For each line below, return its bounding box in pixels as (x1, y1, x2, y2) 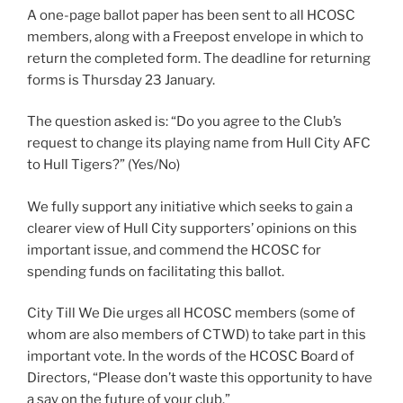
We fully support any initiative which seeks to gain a (27, 198, 353, 215)
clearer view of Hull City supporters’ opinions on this (27, 219, 357, 237)
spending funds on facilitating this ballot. (27, 263, 284, 280)
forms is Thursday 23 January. (27, 71, 215, 88)
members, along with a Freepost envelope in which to (27, 28, 363, 45)
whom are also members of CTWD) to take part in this (27, 327, 366, 344)
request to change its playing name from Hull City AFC (27, 135, 371, 152)
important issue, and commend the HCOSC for (27, 241, 321, 258)
